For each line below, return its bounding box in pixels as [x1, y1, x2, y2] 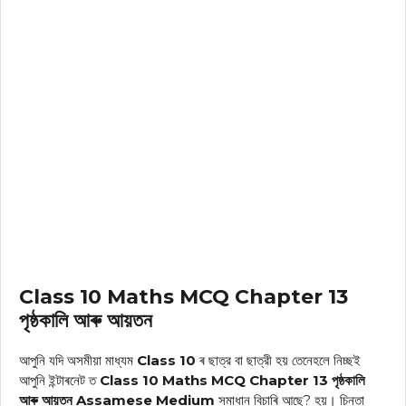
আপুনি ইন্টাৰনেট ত [19, 372, 100, 390]
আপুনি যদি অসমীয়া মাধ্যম [19, 352, 137, 370]
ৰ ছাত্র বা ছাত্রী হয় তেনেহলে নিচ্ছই [196, 352, 361, 370]
